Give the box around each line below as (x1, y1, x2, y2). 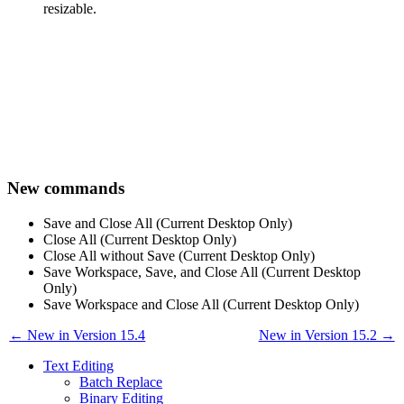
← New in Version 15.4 (9, 326, 146, 343)
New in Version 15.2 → (258, 326, 395, 343)
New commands (7, 178, 124, 197)
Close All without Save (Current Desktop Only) (43, 247, 315, 263)
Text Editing (43, 357, 114, 373)
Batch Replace (79, 373, 162, 390)
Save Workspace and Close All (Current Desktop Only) (43, 296, 359, 312)
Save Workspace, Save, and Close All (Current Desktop (43, 263, 361, 280)
